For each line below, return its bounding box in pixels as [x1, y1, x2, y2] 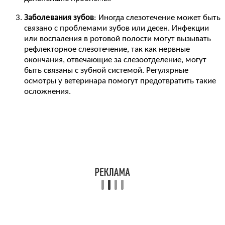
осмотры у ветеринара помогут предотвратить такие [24, 76, 216, 85]
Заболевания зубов [24, 13, 94, 22]
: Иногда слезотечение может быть [94, 13, 220, 22]
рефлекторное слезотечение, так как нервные [24, 45, 190, 54]
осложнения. [24, 87, 71, 96]
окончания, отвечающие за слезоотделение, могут [24, 55, 206, 64]
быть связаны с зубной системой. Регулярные [24, 66, 188, 75]
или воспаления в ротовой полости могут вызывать [24, 34, 211, 43]
